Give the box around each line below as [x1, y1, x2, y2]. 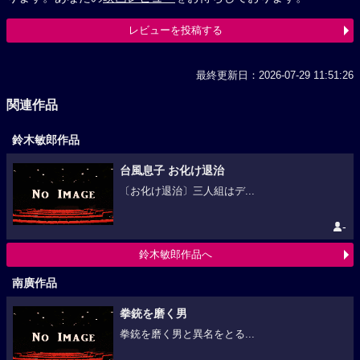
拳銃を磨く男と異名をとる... [119, 329, 255, 341]
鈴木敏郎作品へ [138, 248, 212, 261]
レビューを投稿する [128, 24, 223, 36]
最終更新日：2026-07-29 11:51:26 [196, 69, 354, 81]
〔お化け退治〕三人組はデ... [119, 185, 255, 197]
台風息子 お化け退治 [119, 163, 224, 177]
